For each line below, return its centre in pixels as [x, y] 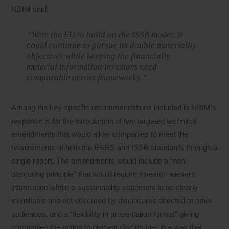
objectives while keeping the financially [99, 56]
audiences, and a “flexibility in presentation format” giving [105, 214]
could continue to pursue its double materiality [112, 45]
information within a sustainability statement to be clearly [105, 187]
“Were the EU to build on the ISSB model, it [105, 35]
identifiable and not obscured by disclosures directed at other [112, 200]
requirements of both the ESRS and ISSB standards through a [114, 147]
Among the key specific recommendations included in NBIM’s [114, 107]
